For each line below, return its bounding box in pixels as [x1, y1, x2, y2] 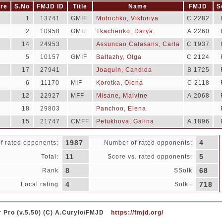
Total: [41, 153, 58, 160]
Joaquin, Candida [96, 66, 152, 73]
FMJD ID [36, 3, 64, 10]
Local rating [20, 181, 58, 188]
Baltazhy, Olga [96, 54, 142, 60]
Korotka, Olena [96, 79, 143, 86]
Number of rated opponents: [104, 139, 192, 146]
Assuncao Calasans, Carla [96, 41, 180, 48]
